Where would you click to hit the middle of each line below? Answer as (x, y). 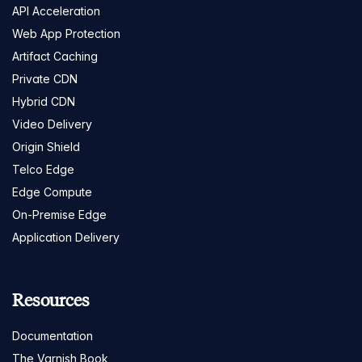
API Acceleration (56, 11)
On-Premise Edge (59, 214)
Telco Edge (43, 169)
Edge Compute (52, 192)
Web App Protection (66, 33)
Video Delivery (52, 124)
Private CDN (45, 78)
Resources (51, 300)
